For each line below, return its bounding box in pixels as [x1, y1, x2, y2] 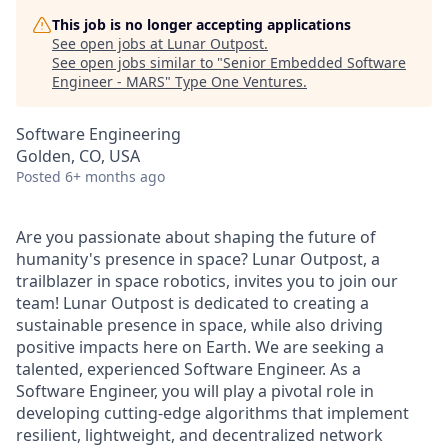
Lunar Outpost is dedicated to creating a [59, 292, 369, 314]
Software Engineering [16, 123, 181, 145]
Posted [16, 167, 61, 186]
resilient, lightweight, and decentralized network [16, 424, 383, 446]
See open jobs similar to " [52, 53, 223, 72]
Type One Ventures [175, 72, 303, 91]
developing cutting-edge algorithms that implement [16, 402, 409, 424]
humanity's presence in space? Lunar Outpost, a [16, 248, 380, 270]
